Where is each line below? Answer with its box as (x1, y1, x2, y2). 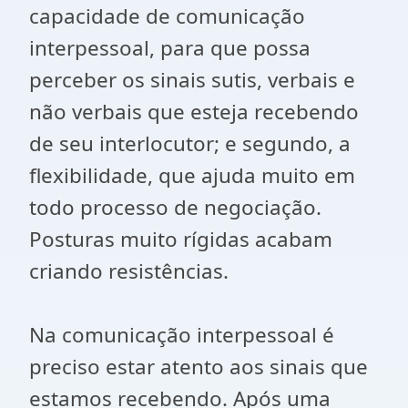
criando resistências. (29, 257, 229, 285)
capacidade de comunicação (29, 2, 305, 30)
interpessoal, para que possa (29, 34, 311, 62)
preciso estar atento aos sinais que (29, 352, 368, 381)
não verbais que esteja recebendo (29, 97, 359, 126)
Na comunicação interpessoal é (29, 321, 334, 349)
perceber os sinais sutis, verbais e (29, 66, 355, 94)
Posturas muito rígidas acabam (29, 225, 332, 253)
